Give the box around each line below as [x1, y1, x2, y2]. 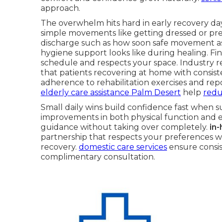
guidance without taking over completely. [41, 122, 210, 132]
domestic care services [79, 142, 167, 152]
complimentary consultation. [41, 152, 155, 162]
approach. [41, 3, 80, 13]
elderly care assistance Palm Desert [41, 88, 181, 97]
